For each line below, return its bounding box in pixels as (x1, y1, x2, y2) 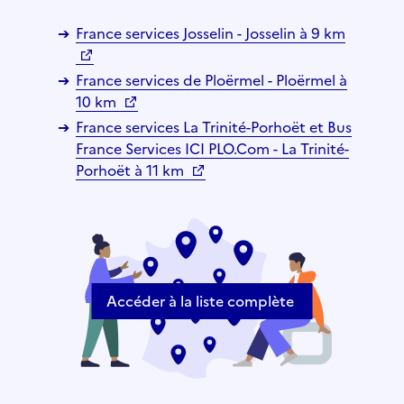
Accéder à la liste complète (106, 289, 294, 312)
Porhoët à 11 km (76, 159, 188, 181)
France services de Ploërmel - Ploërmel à (76, 69, 347, 91)
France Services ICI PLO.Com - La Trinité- (76, 137, 349, 160)
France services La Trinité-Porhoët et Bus (76, 115, 352, 138)
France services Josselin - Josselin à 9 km (76, 22, 345, 44)
